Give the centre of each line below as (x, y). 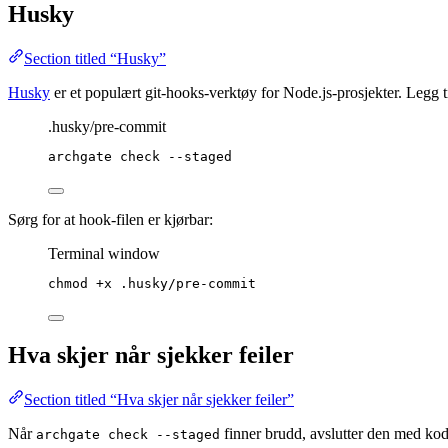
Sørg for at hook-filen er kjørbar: (110, 220)
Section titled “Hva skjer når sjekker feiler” (159, 400)
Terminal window (104, 254)
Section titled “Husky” (95, 59)
